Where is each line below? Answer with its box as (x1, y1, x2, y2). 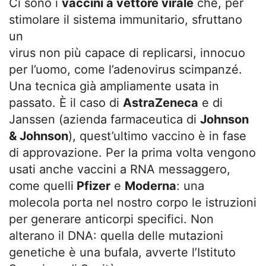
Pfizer (74, 178, 110, 193)
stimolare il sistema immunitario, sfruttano (9, 12, 242, 27)
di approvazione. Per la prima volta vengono (9, 145, 256, 160)
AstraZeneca (123, 95, 198, 110)
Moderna (125, 178, 176, 193)
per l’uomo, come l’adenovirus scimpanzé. (9, 62, 242, 77)
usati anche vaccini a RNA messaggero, (9, 161, 230, 176)
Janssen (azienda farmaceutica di (9, 112, 200, 126)
